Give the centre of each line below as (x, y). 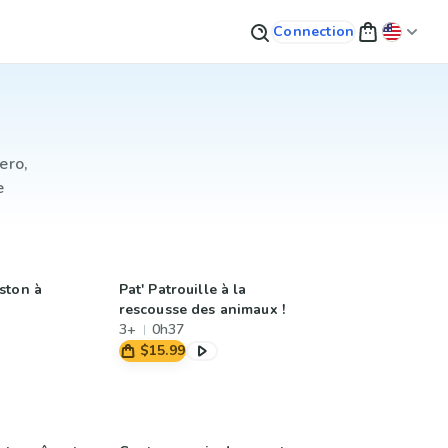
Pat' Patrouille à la (182, 289)
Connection (314, 31)
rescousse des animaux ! (202, 309)
